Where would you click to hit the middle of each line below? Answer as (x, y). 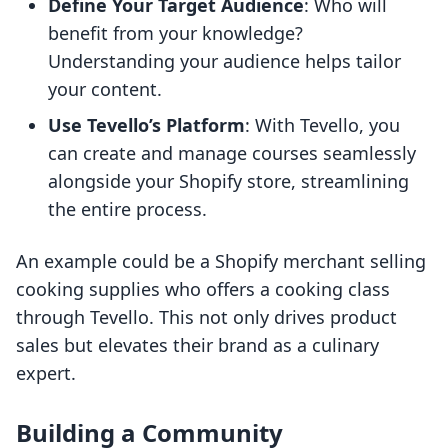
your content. (105, 89)
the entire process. (127, 209)
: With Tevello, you (322, 125)
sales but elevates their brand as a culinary (197, 345)
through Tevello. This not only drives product (206, 317)
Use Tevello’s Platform (146, 125)
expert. (46, 373)
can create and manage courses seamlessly (232, 153)
